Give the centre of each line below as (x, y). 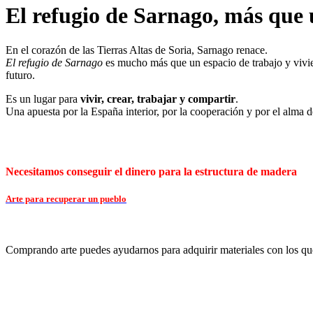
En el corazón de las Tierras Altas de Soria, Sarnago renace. (137, 50)
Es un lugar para (43, 99)
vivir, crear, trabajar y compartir (158, 99)
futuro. (20, 75)
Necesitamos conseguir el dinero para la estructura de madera (151, 172)
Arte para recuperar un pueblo (66, 199)
